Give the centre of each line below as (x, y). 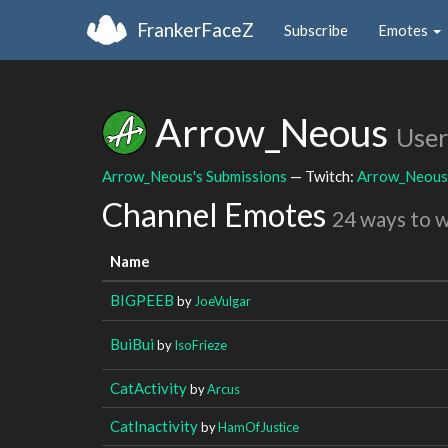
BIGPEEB (142, 299)
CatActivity (148, 387)
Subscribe (316, 29)
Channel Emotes (217, 214)
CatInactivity (154, 425)
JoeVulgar (222, 300)
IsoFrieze (200, 344)
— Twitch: (322, 175)
